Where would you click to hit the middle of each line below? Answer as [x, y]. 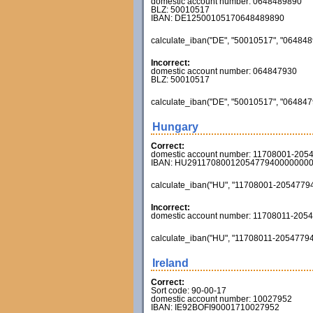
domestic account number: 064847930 [224, 71]
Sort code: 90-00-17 [188, 291]
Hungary [175, 127]
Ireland [170, 263]
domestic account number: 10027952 [221, 299]
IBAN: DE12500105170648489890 [217, 18]
